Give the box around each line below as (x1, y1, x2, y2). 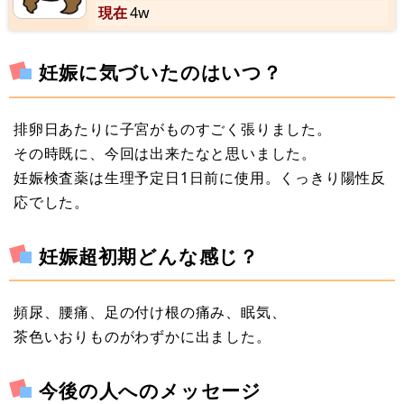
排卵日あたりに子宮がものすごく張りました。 (14, 118, 332, 139)
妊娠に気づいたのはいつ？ (39, 60, 282, 86)
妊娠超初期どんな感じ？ (39, 243, 260, 269)
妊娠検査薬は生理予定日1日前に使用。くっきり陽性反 (14, 167, 387, 188)
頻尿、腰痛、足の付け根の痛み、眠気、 (14, 301, 287, 322)
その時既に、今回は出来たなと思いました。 (14, 142, 317, 163)
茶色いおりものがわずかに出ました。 (14, 326, 271, 346)
